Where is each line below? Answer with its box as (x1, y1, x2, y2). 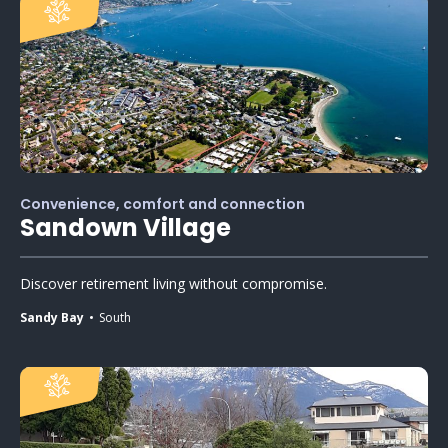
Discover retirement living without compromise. (20, 273, 327, 293)
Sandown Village (20, 210, 231, 244)
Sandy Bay (20, 308, 84, 326)
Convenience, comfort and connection (20, 193, 305, 214)
